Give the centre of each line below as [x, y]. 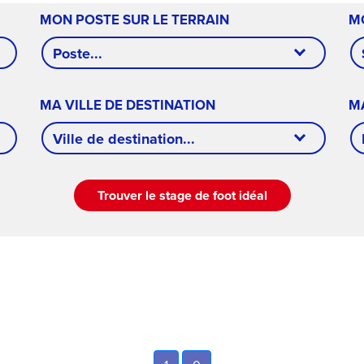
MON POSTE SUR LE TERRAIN [134, 19]
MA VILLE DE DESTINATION [128, 105]
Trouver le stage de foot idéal [182, 195]
